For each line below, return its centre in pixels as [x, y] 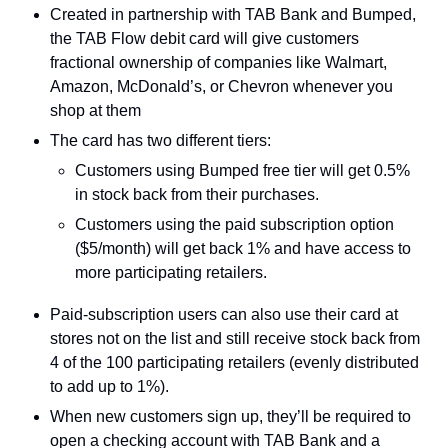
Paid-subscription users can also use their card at [224, 314]
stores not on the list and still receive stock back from [235, 338]
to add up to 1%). [109, 386]
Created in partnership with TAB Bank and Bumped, [233, 14]
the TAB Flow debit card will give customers [204, 38]
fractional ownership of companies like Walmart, [218, 62]
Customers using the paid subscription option [234, 224]
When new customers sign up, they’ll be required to [230, 416]
